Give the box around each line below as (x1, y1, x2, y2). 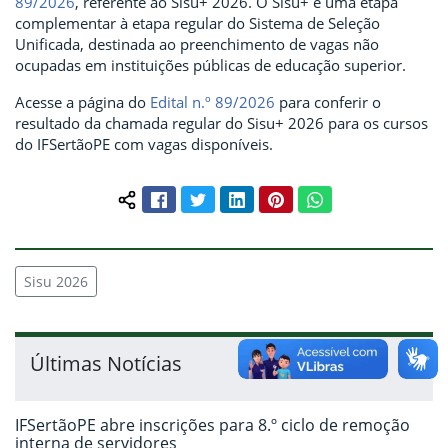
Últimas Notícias (30, 349, 182, 377)
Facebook (165, 187, 228, 207)
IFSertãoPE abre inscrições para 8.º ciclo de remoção (15, 413, 410, 436)
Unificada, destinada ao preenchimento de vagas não (15, 34, 379, 55)
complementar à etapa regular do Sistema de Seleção (15, 13, 380, 34)
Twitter (204, 187, 252, 207)
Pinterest (282, 187, 343, 207)
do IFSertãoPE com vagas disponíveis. (15, 134, 273, 155)
